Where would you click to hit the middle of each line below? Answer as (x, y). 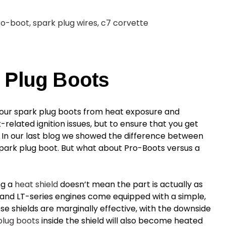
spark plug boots (48, 112)
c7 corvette (125, 23)
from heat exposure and (130, 112)
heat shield (36, 184)
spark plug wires (65, 23)
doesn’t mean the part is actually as (130, 184)
